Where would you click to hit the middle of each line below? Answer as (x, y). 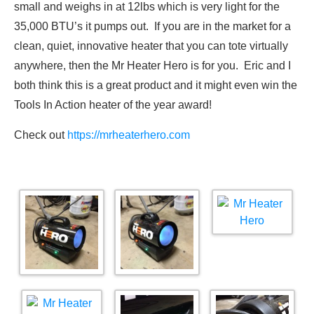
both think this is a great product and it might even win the (156, 86)
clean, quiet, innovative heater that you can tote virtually (151, 46)
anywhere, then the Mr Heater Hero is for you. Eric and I (152, 66)
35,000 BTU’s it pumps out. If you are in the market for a (152, 27)
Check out (41, 135)
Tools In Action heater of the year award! (113, 105)
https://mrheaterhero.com (130, 135)
